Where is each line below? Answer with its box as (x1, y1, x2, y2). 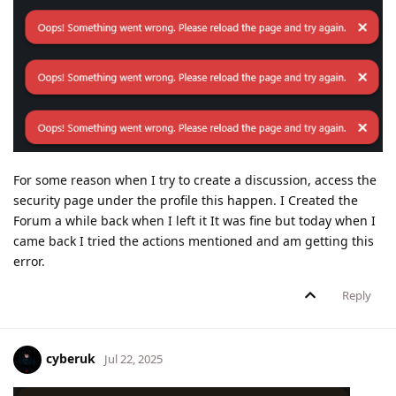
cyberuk (46, 349, 95, 367)
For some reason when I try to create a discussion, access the (13, 171, 377, 189)
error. (13, 253, 45, 270)
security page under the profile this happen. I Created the (13, 192, 358, 209)
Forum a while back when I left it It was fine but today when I (13, 212, 376, 230)
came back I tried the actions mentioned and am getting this (13, 232, 374, 250)
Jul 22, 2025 (104, 350, 163, 367)
